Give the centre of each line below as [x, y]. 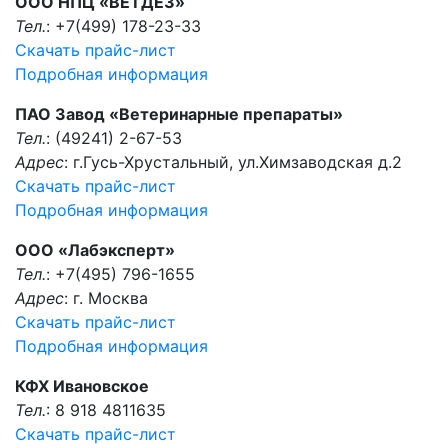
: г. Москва [106, 298]
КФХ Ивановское [82, 386]
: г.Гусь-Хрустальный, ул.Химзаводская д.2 [233, 162]
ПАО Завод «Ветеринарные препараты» [179, 114]
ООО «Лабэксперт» [95, 250]
